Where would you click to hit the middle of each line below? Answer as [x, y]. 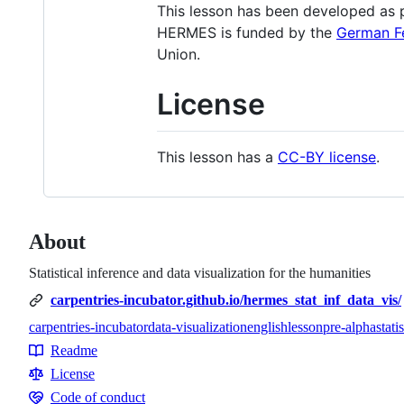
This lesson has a [217, 157]
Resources [65, 362]
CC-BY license [327, 157]
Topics [52, 346]
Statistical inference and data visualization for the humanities [200, 273]
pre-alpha [349, 327]
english [267, 327]
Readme [74, 351]
